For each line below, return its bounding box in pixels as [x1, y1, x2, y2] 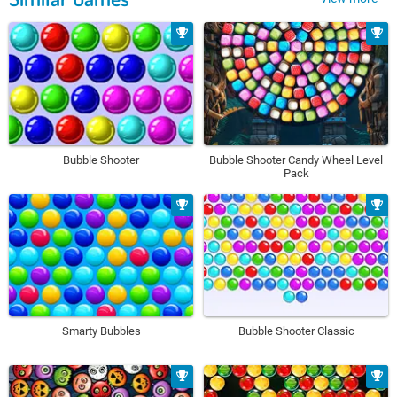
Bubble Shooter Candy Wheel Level [209, 152, 383, 167]
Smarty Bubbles [61, 324, 141, 339]
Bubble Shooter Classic [237, 324, 354, 339]
